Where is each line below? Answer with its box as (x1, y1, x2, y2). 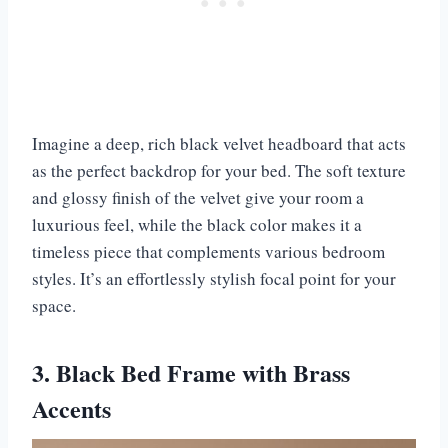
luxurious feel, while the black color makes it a (32, 213, 362, 237)
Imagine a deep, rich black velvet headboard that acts (32, 132, 406, 156)
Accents (32, 391, 111, 427)
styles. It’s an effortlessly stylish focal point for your (32, 267, 396, 291)
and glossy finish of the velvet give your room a (32, 186, 364, 210)
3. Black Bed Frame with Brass (32, 355, 350, 391)
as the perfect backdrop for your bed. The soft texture (32, 159, 406, 183)
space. (32, 294, 76, 318)
